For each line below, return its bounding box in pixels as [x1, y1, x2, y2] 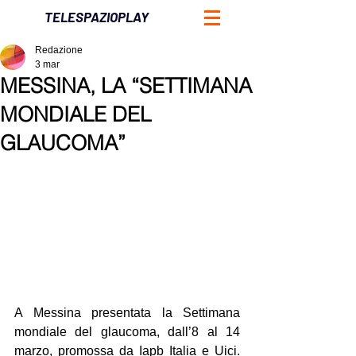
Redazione [35, 44, 83, 56]
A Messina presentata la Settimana [14, 305, 240, 319]
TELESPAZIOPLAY [44, 9, 149, 25]
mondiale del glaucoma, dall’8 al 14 [14, 324, 240, 339]
